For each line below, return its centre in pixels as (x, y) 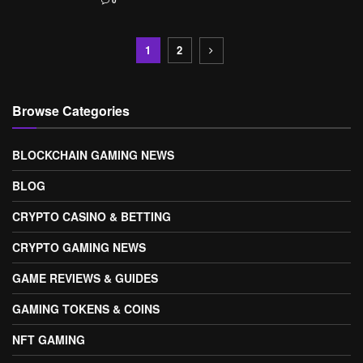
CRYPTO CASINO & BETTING (92, 216)
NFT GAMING (49, 340)
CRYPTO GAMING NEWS (79, 247)
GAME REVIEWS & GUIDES (85, 278)
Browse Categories (71, 111)
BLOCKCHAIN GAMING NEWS (93, 155)
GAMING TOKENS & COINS (86, 309)
